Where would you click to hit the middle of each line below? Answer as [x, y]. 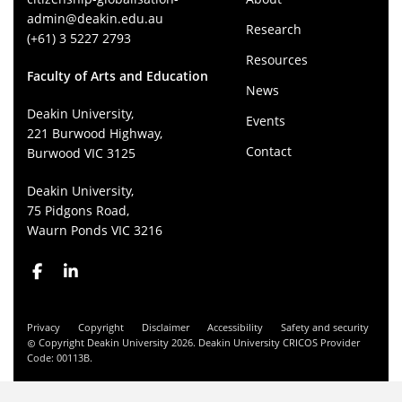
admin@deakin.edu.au [95, 18]
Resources [276, 59]
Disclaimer [166, 327]
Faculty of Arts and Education [118, 75]
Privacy [44, 327]
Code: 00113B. [60, 357]
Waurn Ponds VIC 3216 [95, 230]
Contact [268, 151]
